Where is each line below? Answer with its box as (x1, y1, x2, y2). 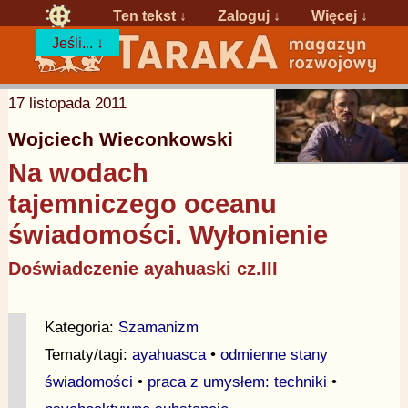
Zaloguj (218, 6, 270, 24)
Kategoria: (44, 318, 118, 337)
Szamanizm (117, 318, 199, 337)
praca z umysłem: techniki (147, 372, 327, 392)
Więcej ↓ (311, 6, 369, 24)
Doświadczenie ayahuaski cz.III (7, 258, 278, 279)
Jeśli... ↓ (52, 34, 105, 51)
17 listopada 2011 (7, 93, 127, 112)
